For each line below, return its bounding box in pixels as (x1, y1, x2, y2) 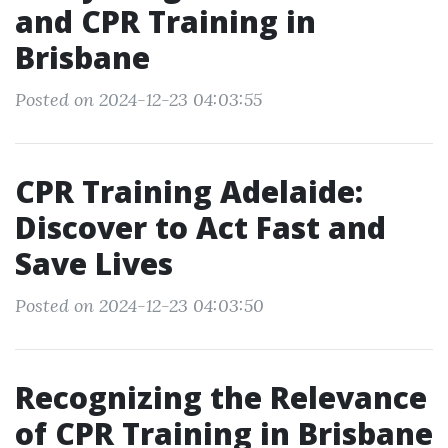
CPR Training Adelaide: (15, 171, 363, 212)
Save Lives (15, 243, 173, 284)
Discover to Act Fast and (15, 207, 386, 248)
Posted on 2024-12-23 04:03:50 (15, 294, 264, 317)
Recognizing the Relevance (15, 377, 427, 418)
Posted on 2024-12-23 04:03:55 (15, 88, 262, 111)
